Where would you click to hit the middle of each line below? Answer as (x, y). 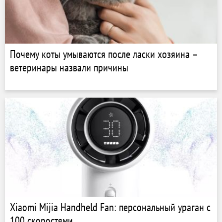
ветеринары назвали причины (69, 67)
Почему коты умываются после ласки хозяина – (104, 54)
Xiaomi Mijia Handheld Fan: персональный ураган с (110, 207)
